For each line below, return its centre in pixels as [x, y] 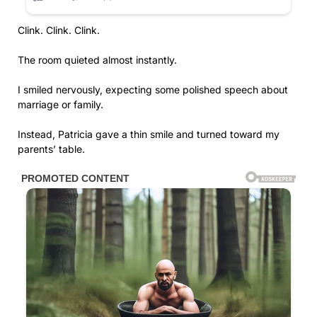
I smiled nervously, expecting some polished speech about [153, 89]
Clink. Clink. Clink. [59, 30]
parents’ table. [51, 149]
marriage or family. [60, 104]
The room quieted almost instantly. [97, 59]
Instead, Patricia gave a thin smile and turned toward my [149, 134]
